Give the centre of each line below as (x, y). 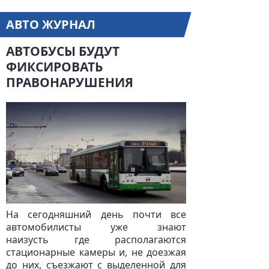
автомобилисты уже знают (96, 227)
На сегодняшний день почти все (96, 214)
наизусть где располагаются (96, 240)
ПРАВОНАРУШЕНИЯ (70, 82)
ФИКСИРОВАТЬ (54, 67)
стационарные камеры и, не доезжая (96, 252)
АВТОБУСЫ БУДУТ (63, 51)
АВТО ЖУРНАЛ (51, 24)
